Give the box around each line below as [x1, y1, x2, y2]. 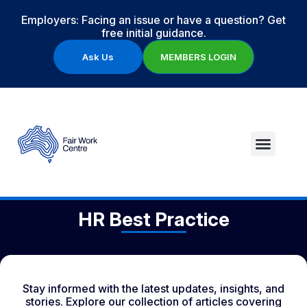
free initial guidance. [101, 26, 206, 40]
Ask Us [82, 51, 114, 62]
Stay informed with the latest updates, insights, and [23, 282, 284, 295]
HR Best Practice [77, 208, 230, 231]
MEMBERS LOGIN [160, 51, 236, 62]
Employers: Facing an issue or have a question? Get [21, 13, 286, 27]
